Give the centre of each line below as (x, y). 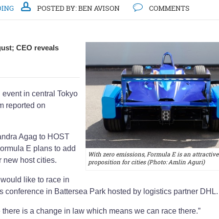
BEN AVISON (99, 8)
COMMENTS (169, 8)
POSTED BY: (57, 8)
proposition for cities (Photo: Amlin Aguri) (146, 162)
